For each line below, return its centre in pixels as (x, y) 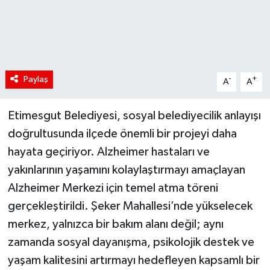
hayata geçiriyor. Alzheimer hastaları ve (108, 152)
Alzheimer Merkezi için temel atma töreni (113, 188)
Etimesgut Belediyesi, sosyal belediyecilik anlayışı (134, 115)
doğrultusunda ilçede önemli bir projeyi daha (122, 133)
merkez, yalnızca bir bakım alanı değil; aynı (115, 224)
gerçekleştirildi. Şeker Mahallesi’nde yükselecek (130, 206)
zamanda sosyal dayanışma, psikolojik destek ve (131, 242)
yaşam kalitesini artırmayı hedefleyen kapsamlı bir (133, 260)
